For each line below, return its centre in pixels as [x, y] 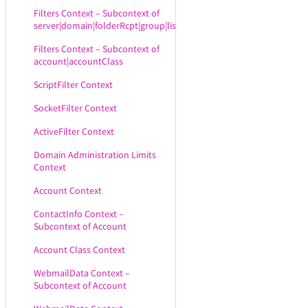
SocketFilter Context [75, 108]
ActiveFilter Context [74, 131]
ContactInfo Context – [79, 214]
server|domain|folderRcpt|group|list [107, 25]
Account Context [68, 190]
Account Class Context [79, 250]
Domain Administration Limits [95, 155]
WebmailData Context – [82, 273]
